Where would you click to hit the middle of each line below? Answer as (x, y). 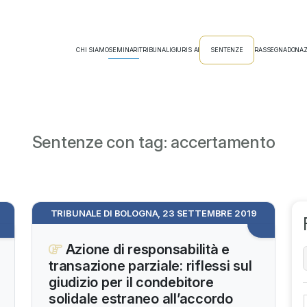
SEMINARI (124, 50)
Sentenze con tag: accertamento (153, 142)
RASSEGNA (270, 50)
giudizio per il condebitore (131, 282)
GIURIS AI (185, 50)
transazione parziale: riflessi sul (150, 266)
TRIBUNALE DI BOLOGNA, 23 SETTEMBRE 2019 (153, 213)
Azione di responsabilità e (146, 249)
